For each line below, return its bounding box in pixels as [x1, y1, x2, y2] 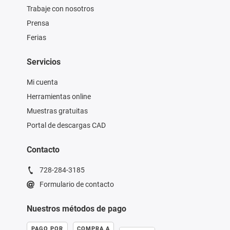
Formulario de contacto [39, 180, 114, 189]
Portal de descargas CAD [26, 121, 106, 130]
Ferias [26, 33, 46, 42]
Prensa [26, 19, 49, 28]
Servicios [26, 57, 61, 67]
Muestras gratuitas [26, 107, 88, 116]
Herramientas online [26, 92, 91, 101]
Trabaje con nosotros [26, 5, 94, 13]
